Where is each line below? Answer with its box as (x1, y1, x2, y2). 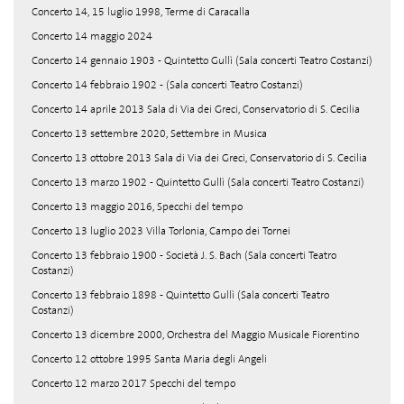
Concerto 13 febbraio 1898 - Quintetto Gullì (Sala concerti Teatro (32, 288, 329, 302)
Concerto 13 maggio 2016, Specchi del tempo (32, 199, 243, 214)
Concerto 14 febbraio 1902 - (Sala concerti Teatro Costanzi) (32, 78, 303, 92)
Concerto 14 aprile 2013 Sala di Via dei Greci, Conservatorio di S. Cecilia (32, 102, 360, 116)
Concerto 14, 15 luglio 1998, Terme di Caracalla (32, 5, 250, 19)
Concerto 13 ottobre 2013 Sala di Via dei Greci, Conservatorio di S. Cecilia (32, 151, 367, 165)
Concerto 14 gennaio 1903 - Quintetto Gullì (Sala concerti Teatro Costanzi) (32, 53, 372, 68)
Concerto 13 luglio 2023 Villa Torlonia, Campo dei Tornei (32, 224, 290, 238)
